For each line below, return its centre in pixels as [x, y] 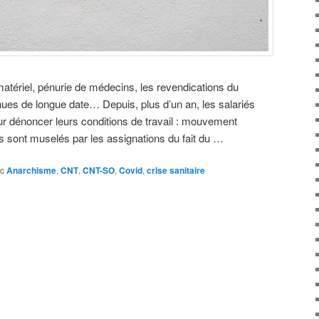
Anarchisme [31, 171]
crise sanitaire [176, 171]
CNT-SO [99, 171]
